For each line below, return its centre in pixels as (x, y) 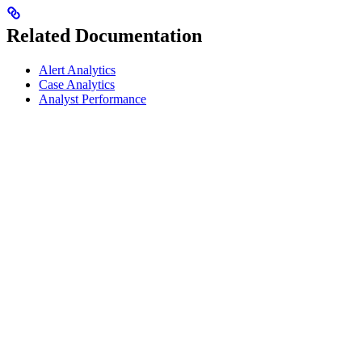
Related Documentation (104, 35)
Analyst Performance (93, 99)
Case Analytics (77, 84)
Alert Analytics (77, 69)
